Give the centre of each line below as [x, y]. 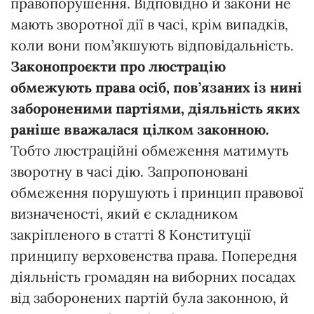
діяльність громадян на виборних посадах [153, 276]
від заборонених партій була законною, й [150, 297]
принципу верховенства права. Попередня [154, 255]
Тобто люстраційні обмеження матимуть [150, 150]
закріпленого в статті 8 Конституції [131, 234]
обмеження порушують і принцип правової [157, 192]
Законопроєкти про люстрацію [118, 66]
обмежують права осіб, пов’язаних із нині [156, 87]
